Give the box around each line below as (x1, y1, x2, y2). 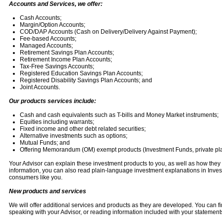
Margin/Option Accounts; (19, 21, 85, 28)
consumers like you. (9, 174, 62, 181)
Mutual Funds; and (19, 139, 70, 146)
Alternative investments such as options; (19, 132, 127, 139)
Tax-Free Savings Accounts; (19, 63, 94, 70)
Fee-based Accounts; (19, 35, 76, 42)
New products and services (9, 188, 86, 195)
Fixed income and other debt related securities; (19, 125, 146, 132)
